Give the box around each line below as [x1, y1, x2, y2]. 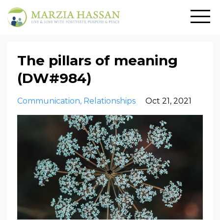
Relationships [83, 96, 136, 106]
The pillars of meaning [17, 52, 178, 69]
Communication [17, 96, 80, 106]
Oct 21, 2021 [145, 96, 192, 106]
